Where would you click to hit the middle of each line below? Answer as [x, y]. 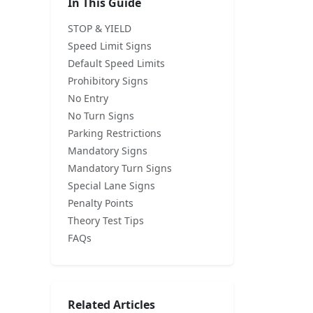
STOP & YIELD [100, 28]
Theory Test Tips [106, 220]
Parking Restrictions [115, 133]
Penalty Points [101, 203]
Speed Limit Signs [110, 46]
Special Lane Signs [111, 185]
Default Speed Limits [116, 63]
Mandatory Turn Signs [120, 168]
